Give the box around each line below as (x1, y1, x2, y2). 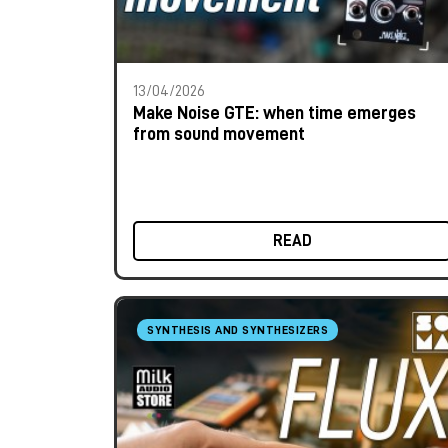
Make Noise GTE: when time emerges (133, 104, 416, 122)
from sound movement (133, 125, 305, 143)
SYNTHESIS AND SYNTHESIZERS (147, 324, 328, 336)
